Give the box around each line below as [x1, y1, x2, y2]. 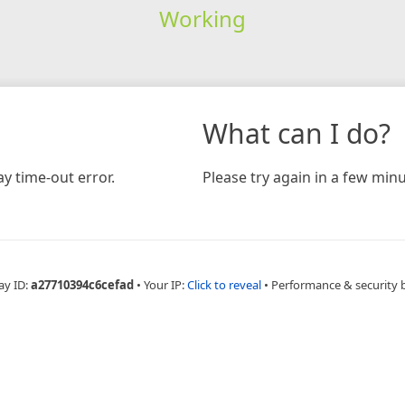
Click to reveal [187, 276, 261, 293]
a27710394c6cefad [31, 276, 134, 293]
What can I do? [202, 114, 391, 152]
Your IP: [144, 276, 187, 293]
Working [158, 3, 246, 33]
